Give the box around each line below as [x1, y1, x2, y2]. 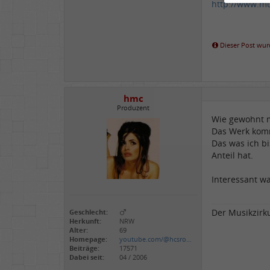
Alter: [69, 225, 88, 235]
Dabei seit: [69, 253, 104, 262]
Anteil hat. [212, 149, 253, 161]
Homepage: [69, 234, 107, 244]
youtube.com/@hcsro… [119, 234, 192, 244]
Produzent [117, 103, 149, 112]
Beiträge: [69, 243, 99, 253]
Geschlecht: [69, 207, 108, 217]
